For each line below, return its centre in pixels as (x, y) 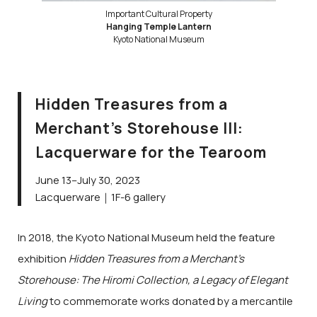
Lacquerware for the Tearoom (151, 152)
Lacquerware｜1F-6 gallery (100, 197)
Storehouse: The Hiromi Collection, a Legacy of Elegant (153, 279)
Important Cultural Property (158, 14)
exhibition (43, 258)
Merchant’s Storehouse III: (140, 128)
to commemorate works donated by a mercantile (170, 301)
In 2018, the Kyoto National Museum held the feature (146, 237)
